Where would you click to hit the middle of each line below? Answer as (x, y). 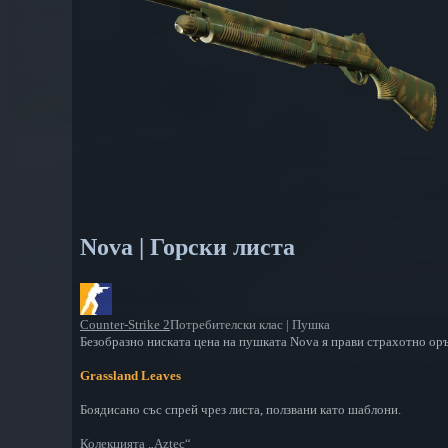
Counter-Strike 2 (125, 325)
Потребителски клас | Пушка (250, 325)
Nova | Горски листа (187, 247)
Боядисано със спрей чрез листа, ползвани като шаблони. (240, 410)
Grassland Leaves (130, 376)
